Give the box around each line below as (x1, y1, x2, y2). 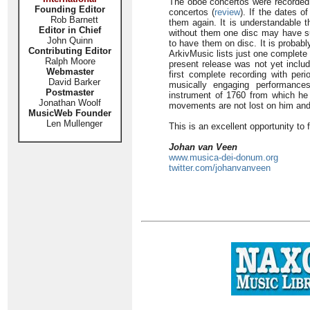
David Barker (39, 77, 100, 87)
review (215, 7, 241, 17)
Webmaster (46, 66, 94, 77)
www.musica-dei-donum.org (169, 152, 278, 163)
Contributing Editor (28, 46, 111, 56)
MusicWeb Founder (28, 108, 111, 118)
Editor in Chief (39, 25, 101, 35)
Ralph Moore (44, 56, 95, 66)
